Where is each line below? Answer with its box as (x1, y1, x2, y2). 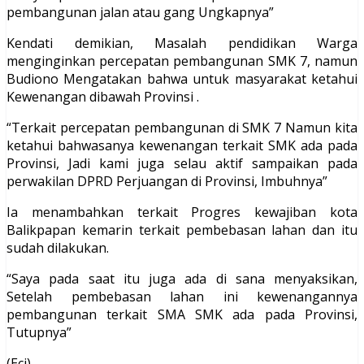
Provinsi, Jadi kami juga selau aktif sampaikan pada (6, 154, 357, 173)
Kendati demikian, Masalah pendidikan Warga (6, 34, 357, 53)
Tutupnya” (6, 323, 71, 342)
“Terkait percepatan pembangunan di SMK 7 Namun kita (6, 119, 357, 137)
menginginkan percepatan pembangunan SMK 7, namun (6, 52, 357, 71)
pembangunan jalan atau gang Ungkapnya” (6, 3, 274, 22)
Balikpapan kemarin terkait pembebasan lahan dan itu (6, 221, 357, 240)
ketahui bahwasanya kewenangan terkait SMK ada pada (6, 136, 357, 155)
